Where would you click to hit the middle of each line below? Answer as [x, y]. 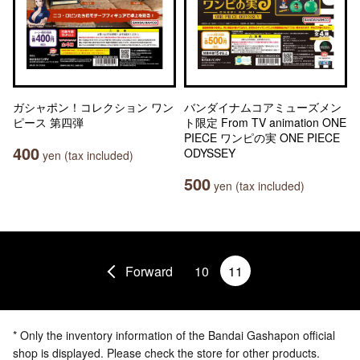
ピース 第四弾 [48, 122]
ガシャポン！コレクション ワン [93, 107]
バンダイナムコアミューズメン [263, 107]
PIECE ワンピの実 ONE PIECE [262, 137]
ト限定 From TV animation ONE [265, 122]
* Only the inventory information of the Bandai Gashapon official [174, 335]
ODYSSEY [210, 153]
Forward [149, 271]
